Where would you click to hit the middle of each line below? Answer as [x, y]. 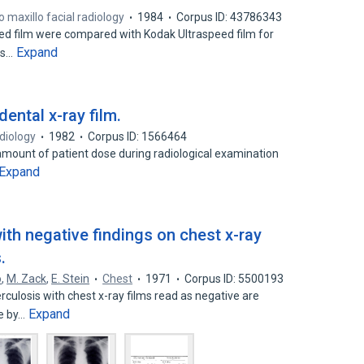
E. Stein [71, 279]
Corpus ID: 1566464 [138, 136]
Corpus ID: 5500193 [234, 279]
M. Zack [27, 279]
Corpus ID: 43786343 [230, 17]
